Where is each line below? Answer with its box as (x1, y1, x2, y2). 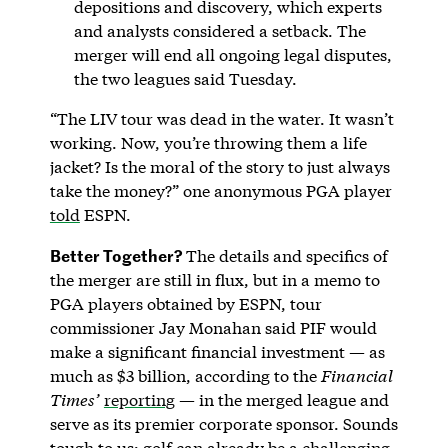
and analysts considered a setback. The (73, 19, 366, 41)
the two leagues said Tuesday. (73, 67, 297, 89)
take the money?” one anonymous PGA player (49, 179, 392, 201)
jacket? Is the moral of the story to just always (49, 155, 390, 177)
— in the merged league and (174, 388, 389, 410)
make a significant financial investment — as (49, 340, 385, 362)
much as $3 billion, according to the (49, 364, 321, 386)
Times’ (49, 388, 100, 410)
